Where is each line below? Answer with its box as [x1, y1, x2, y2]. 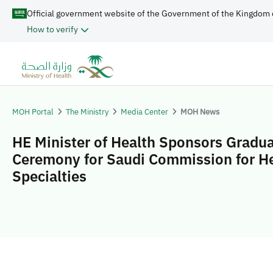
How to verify [27, 24, 78, 35]
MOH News [180, 106, 219, 117]
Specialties [12, 166, 87, 186]
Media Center [121, 106, 168, 117]
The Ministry [66, 106, 108, 117]
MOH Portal [12, 106, 54, 117]
